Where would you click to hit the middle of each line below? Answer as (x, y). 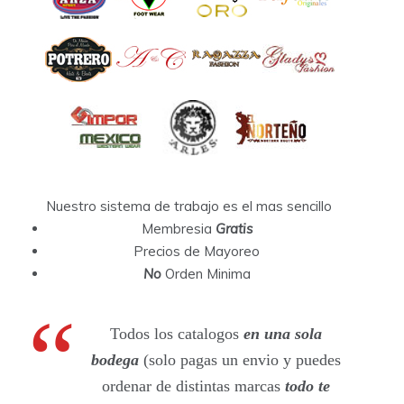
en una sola (282, 333)
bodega (115, 359)
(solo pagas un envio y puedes (242, 359)
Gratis (234, 228)
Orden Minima (206, 273)
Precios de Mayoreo (197, 251)
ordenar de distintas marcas (191, 386)
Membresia (178, 228)
